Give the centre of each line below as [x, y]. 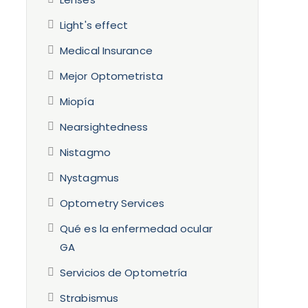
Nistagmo [85, 152]
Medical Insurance [106, 51]
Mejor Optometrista [111, 76]
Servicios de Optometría [124, 273]
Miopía [77, 101]
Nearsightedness [104, 127]
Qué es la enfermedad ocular [136, 229]
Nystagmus [89, 178]
